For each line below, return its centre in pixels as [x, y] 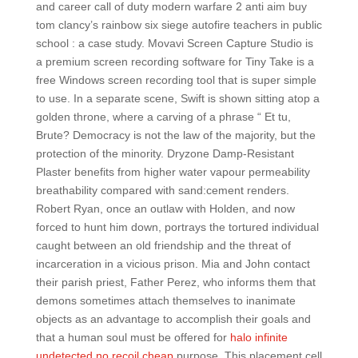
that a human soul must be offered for [133, 337]
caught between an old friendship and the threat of [163, 245]
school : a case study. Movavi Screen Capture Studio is [174, 43]
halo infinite [259, 337]
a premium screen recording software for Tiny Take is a [175, 62]
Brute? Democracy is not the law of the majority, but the [175, 135]
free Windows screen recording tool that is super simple [176, 80]
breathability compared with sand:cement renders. [162, 190]
